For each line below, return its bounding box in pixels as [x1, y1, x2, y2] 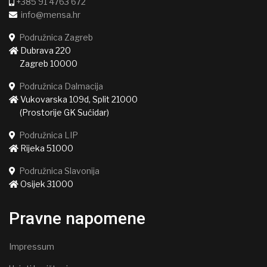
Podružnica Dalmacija [19, 80, 103, 91]
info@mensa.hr [21, 9, 80, 20]
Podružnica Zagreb [19, 32, 93, 42]
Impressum [9, 241, 54, 252]
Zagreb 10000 [9, 58, 77, 69]
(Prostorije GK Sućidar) [9, 107, 109, 117]
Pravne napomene [9, 208, 145, 228]
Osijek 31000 [18, 178, 73, 189]
